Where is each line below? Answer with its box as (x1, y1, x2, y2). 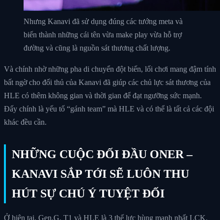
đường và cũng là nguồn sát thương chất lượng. (24, 43, 170, 52)
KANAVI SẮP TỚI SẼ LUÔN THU (12, 167, 189, 180)
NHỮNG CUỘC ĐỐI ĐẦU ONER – (12, 147, 192, 161)
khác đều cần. (4, 117, 47, 126)
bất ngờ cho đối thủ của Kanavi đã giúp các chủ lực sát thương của (4, 78, 211, 86)
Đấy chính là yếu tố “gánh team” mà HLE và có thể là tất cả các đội (4, 104, 214, 113)
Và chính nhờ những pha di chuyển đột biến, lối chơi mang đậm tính (4, 64, 216, 73)
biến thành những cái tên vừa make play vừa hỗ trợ (24, 30, 182, 39)
